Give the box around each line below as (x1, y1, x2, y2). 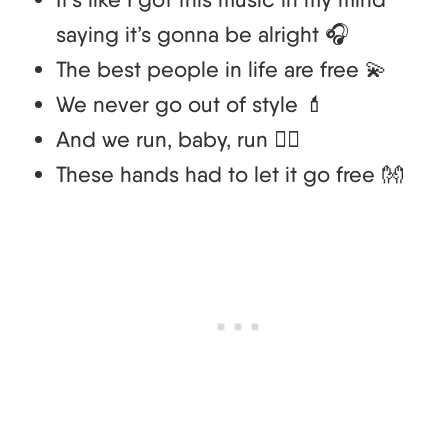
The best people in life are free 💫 (56, 55, 387, 82)
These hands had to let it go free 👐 (56, 160, 403, 187)
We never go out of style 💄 (56, 90, 326, 117)
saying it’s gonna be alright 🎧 (56, 20, 349, 47)
